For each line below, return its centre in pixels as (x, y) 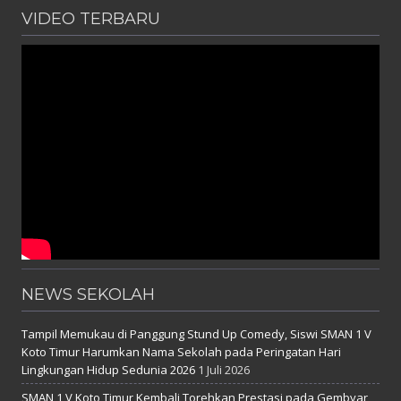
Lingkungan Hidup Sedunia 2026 (108, 370)
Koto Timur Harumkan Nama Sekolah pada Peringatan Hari (181, 352)
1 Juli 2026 (224, 370)
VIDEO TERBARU (91, 19)
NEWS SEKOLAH (88, 295)
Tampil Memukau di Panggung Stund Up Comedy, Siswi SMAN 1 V (196, 334)
